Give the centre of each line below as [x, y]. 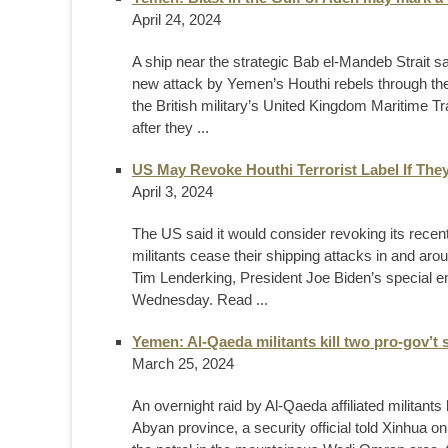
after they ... [170, 127]
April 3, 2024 [172, 191]
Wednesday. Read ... [200, 299]
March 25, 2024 [183, 363]
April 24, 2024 [176, 19]
